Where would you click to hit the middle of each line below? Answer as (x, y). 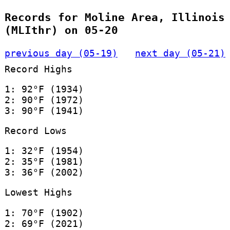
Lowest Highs (38, 193)
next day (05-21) (180, 53)
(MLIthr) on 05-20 (61, 30)
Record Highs (38, 69)
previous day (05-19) (61, 53)
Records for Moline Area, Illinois (114, 17)
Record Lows (35, 130)
